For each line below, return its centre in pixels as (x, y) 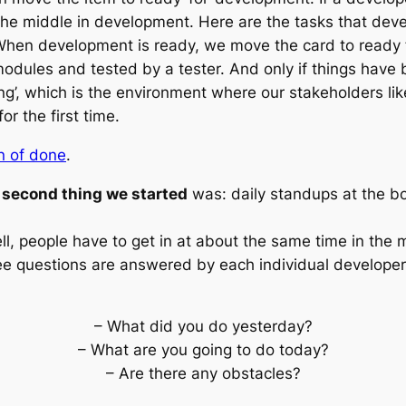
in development (133, 21)
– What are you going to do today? (203, 350)
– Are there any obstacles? (203, 374)
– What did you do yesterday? (203, 327)
